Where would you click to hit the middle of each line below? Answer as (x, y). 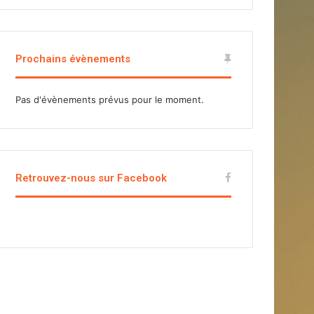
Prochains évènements (73, 59)
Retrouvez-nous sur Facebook (91, 178)
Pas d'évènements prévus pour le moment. (110, 100)
